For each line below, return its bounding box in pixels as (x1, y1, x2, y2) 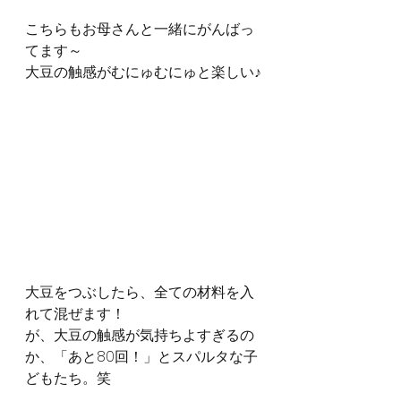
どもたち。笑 (25, 367, 111, 388)
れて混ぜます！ (25, 303, 125, 324)
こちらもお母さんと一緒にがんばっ (25, 18, 254, 39)
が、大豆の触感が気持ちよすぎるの (25, 324, 254, 346)
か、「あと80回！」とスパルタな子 (25, 346, 258, 367)
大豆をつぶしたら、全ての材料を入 (25, 281, 254, 303)
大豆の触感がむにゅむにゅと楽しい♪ (25, 61, 261, 82)
